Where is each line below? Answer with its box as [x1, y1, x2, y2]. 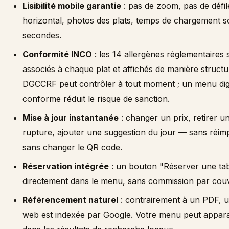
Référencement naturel [22, 195, 118, 205]
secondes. [22, 30, 61, 40]
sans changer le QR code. [22, 142, 122, 152]
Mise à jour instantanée [22, 112, 119, 123]
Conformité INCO [22, 49, 92, 59]
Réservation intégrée [22, 161, 109, 171]
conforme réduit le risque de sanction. [22, 94, 170, 104]
